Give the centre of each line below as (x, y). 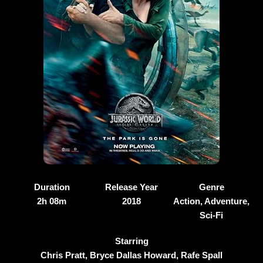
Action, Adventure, (211, 201)
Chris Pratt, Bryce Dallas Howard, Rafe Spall (131, 255)
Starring (131, 241)
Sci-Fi (211, 215)
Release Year (131, 187)
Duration (52, 187)
